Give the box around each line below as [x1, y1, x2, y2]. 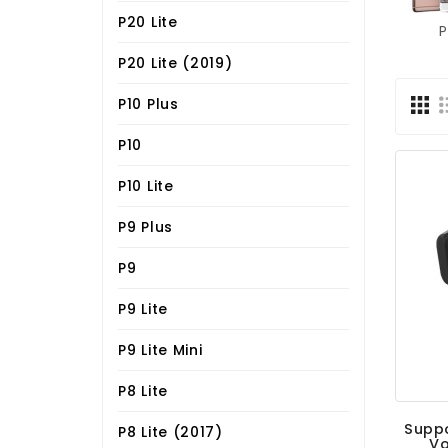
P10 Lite [118, 175, 174, 196]
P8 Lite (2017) [118, 421, 223, 442]
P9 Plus [118, 216, 173, 237]
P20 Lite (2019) [118, 52, 233, 73]
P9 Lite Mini [118, 339, 203, 360]
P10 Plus [118, 93, 179, 114]
